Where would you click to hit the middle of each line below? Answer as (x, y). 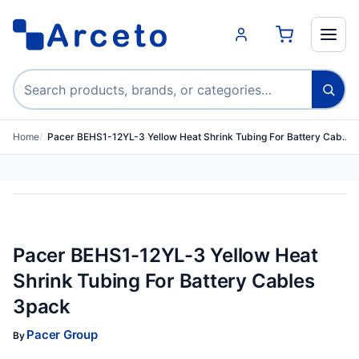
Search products (63, 79)
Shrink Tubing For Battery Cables (164, 281)
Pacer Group (62, 335)
